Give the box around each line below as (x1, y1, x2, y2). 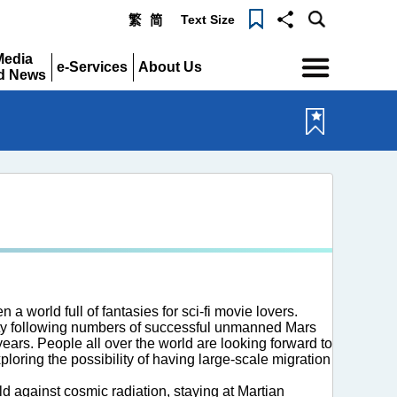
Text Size (181, 12, 236, 27)
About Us (138, 59, 203, 74)
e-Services (57, 59, 128, 74)
